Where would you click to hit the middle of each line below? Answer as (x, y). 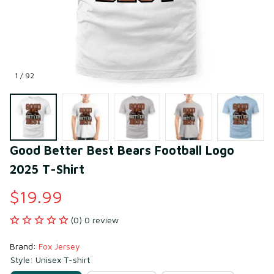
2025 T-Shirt (47, 169)
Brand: (24, 246)
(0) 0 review (95, 220)
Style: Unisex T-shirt (50, 259)
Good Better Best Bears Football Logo (122, 150)
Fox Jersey (59, 246)
